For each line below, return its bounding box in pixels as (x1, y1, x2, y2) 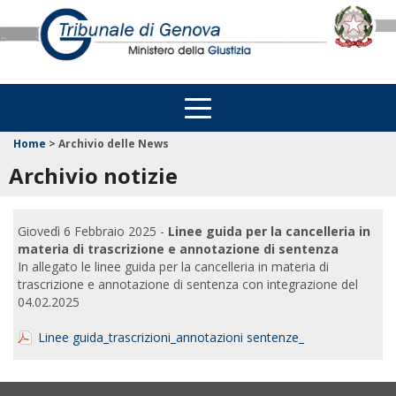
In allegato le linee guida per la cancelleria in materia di (18, 257, 329, 275)
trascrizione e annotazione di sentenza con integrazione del (18, 275, 358, 293)
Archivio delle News (58, 135, 169, 151)
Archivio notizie (9, 160, 178, 190)
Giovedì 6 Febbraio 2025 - (18, 222, 168, 240)
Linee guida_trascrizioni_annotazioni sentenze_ (38, 328, 304, 346)
